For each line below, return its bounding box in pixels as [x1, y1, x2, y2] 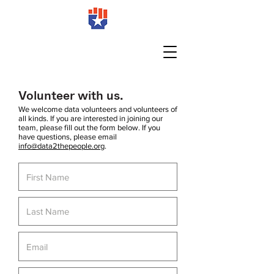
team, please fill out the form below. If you [18, 123, 160, 132]
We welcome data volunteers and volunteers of [18, 105, 177, 114]
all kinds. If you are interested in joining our [18, 114, 163, 123]
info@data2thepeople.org [18, 141, 105, 150]
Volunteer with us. [18, 86, 123, 105]
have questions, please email [18, 132, 117, 141]
